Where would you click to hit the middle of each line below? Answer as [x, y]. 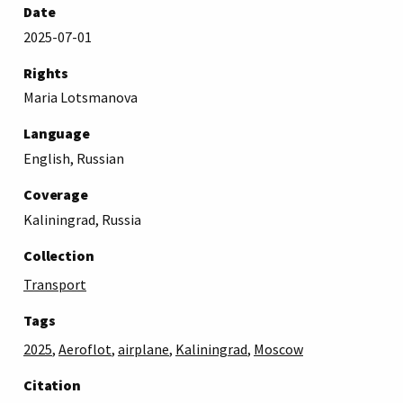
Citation [52, 385]
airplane [143, 349]
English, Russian [74, 159]
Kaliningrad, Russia [82, 219]
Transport [55, 284]
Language [57, 134]
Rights [46, 72]
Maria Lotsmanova [81, 98]
